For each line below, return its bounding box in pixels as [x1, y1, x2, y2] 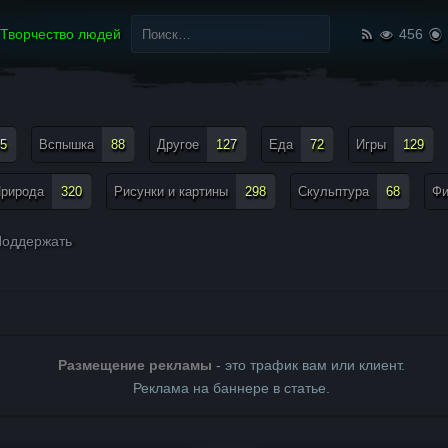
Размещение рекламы [57, 357, 212, 373]
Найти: [121, 8, 166, 24]
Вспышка [39, 137, 94, 152]
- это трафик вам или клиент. [211, 357, 405, 373]
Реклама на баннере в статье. [132, 380, 330, 396]
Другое [157, 137, 199, 152]
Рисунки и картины [114, 184, 228, 199]
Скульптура [298, 184, 369, 199]
